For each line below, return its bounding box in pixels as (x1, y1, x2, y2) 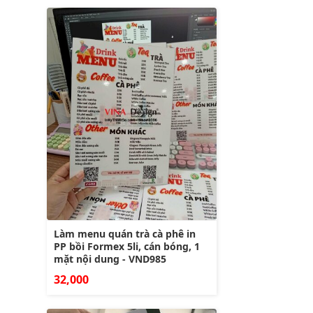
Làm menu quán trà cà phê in (54, 226, 196, 240)
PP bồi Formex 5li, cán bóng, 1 (54, 239, 200, 253)
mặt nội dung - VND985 (54, 252, 166, 265)
